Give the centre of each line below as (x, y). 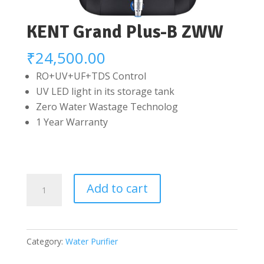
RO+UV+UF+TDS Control (91, 76)
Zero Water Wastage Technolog (107, 107)
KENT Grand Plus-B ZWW (125, 32)
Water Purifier (91, 242)
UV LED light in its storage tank (105, 92)
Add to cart (117, 189)
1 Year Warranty (72, 122)
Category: (46, 242)
